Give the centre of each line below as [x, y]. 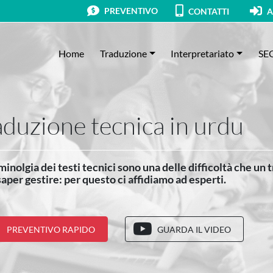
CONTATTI [209, 11]
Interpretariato [203, 53]
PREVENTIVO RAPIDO [51, 229]
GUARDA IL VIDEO [194, 229]
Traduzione [123, 53]
